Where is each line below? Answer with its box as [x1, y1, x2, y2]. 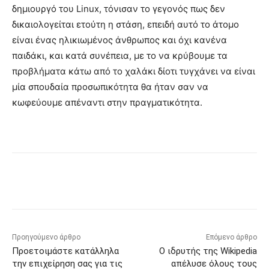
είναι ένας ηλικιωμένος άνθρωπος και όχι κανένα [12, 34, 227, 46]
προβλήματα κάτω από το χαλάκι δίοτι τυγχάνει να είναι [12, 65, 255, 77]
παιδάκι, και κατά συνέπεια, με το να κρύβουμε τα [12, 49, 228, 61]
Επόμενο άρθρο [205, 232, 257, 241]
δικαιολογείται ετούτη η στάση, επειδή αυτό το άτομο [12, 18, 239, 30]
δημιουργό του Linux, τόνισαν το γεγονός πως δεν [12, 2, 225, 14]
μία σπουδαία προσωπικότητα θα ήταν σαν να [12, 80, 208, 92]
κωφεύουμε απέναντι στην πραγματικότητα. [12, 96, 202, 108]
